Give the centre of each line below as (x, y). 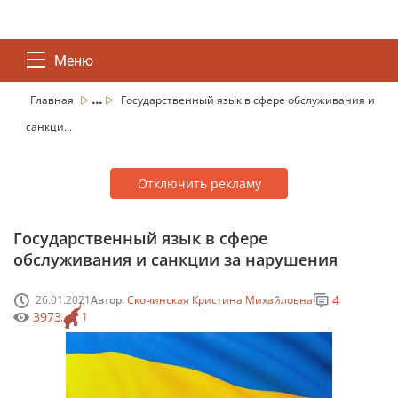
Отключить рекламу (199, 183)
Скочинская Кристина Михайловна (220, 299)
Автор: (109, 299)
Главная (53, 100)
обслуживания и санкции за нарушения (175, 259)
